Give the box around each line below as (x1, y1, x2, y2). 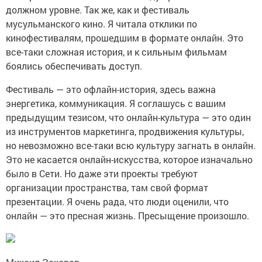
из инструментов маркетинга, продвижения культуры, (6, 125, 244, 137)
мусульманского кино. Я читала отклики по (6, 17, 197, 30)
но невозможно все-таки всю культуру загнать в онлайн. (6, 139, 256, 151)
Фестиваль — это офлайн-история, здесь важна (6, 82, 216, 95)
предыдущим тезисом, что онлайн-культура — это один (6, 111, 251, 123)
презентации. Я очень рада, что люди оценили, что (6, 195, 229, 208)
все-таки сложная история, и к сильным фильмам (6, 45, 227, 58)
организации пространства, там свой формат (6, 181, 208, 194)
